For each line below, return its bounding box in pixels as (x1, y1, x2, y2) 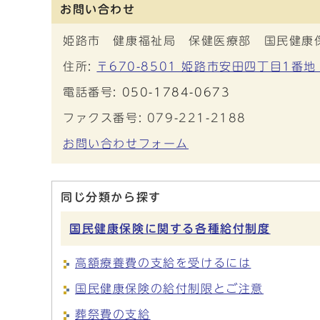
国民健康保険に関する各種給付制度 (69, 223, 271, 234)
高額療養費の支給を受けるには (75, 257, 251, 269)
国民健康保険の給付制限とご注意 (75, 283, 264, 294)
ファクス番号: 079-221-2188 (63, 112, 246, 124)
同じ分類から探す (61, 191, 161, 203)
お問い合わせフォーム (63, 138, 189, 149)
